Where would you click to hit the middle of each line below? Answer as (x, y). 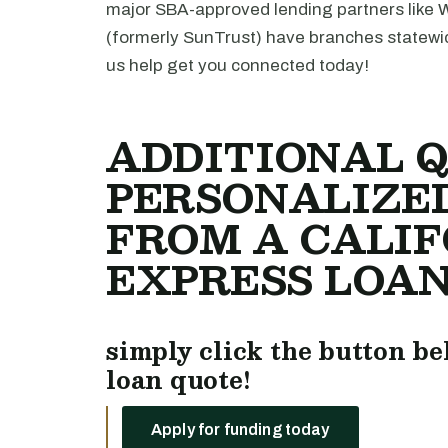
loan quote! (178, 379)
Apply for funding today (240, 429)
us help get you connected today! (237, 65)
